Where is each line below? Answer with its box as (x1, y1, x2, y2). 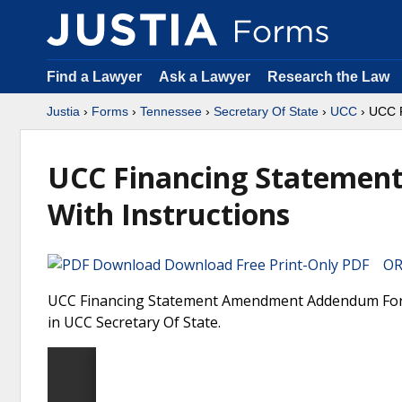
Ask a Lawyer (159, 69, 254, 84)
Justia (47, 104, 80, 118)
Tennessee (140, 104, 202, 118)
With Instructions (48, 195, 290, 233)
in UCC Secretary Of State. (48, 312, 221, 332)
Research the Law (267, 69, 389, 84)
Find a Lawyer (47, 69, 142, 84)
